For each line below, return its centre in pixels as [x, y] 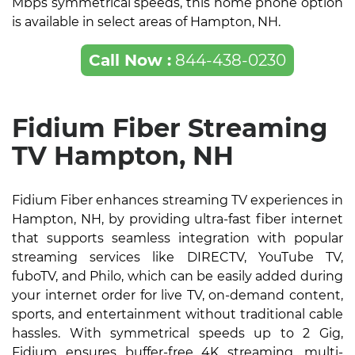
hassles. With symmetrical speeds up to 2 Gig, [177, 334]
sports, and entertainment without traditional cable [177, 315]
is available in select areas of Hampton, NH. [146, 22]
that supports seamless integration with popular [177, 239]
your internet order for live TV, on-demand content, [177, 296]
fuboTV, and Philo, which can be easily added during [177, 277]
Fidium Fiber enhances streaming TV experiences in [177, 200]
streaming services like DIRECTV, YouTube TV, [177, 258]
